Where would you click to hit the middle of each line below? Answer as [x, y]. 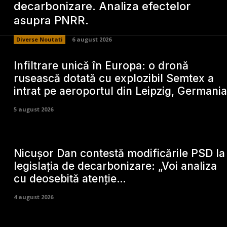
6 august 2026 [91, 39]
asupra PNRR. [51, 20]
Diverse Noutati [39, 39]
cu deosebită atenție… [70, 179]
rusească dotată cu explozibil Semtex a [113, 79]
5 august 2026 [33, 109]
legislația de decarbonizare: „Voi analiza [115, 166]
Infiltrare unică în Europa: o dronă [101, 66]
